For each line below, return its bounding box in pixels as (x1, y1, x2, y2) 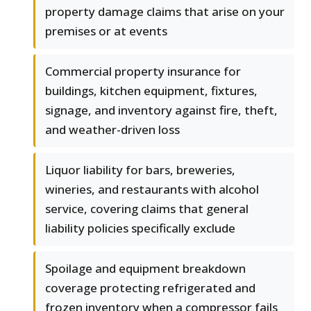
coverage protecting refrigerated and (45, 280, 255, 296)
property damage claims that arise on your (45, 3, 285, 20)
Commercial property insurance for (45, 63, 241, 80)
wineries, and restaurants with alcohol (45, 181, 259, 198)
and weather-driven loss (45, 121, 180, 138)
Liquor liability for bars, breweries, (45, 162, 235, 178)
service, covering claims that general (45, 201, 249, 217)
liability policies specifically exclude (45, 220, 235, 237)
